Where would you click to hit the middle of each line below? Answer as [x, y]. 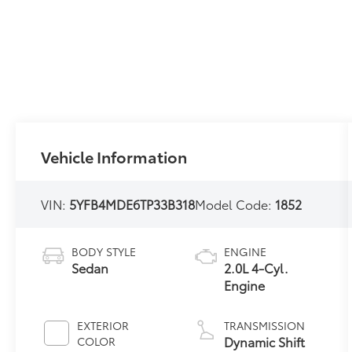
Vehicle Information [114, 156]
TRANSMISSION [265, 325]
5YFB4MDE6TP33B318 [132, 203]
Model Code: [235, 203]
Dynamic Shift [265, 341]
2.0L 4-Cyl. [257, 267]
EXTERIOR [103, 325]
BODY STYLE [104, 251]
